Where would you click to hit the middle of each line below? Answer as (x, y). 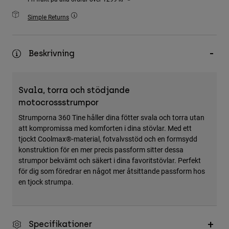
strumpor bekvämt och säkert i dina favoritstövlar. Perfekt (110, 161)
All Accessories (39, 30)
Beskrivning (52, 54)
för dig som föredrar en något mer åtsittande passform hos (112, 171)
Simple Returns (48, 17)
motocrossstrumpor (59, 103)
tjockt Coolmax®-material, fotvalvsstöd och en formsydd (108, 139)
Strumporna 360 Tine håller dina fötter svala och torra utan (111, 118)
